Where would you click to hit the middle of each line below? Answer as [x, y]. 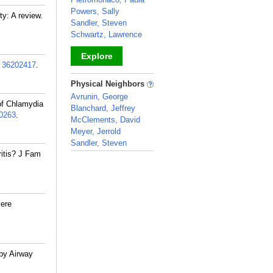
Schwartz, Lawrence [106, 34]
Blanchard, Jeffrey [103, 108]
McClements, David [105, 120]
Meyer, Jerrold [96, 131]
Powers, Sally [95, 11]
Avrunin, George [99, 97]
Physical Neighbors [109, 84]
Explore [97, 56]
